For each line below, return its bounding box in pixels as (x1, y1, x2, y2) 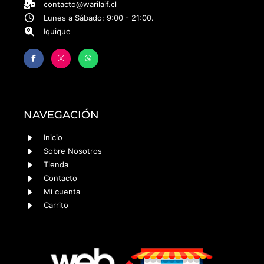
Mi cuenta (44, 187, 80, 197)
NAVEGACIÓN (24, 108, 99, 122)
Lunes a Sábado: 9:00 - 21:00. (44, 12, 154, 22)
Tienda (44, 160, 68, 170)
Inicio (44, 133, 62, 143)
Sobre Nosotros (44, 146, 102, 156)
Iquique (44, 26, 71, 36)
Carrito (44, 200, 68, 210)
